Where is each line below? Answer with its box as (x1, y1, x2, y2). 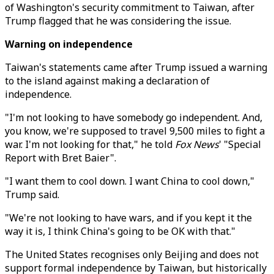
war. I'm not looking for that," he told (5, 138, 175, 151)
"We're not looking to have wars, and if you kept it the (5, 211, 252, 224)
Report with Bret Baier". (5, 151, 116, 165)
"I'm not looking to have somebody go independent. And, (5, 111, 262, 124)
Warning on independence (5, 37, 133, 51)
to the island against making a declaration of (5, 74, 210, 87)
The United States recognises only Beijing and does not (5, 248, 259, 261)
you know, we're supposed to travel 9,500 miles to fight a (5, 124, 265, 138)
